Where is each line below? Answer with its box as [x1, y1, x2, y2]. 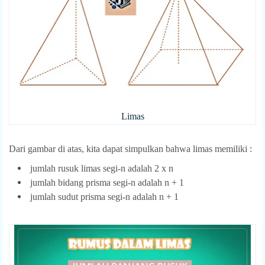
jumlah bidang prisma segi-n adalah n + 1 [30, 177, 184, 188]
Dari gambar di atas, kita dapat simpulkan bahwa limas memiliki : [9, 143, 252, 154]
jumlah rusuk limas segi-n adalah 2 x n [30, 163, 173, 173]
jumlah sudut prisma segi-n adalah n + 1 [30, 191, 179, 202]
